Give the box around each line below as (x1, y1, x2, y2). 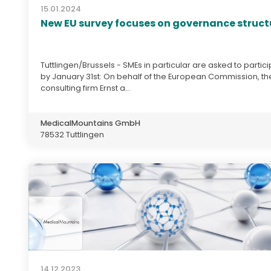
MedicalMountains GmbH (41, 117, 140, 128)
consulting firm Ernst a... (41, 82, 131, 93)
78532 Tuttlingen (41, 129, 104, 140)
